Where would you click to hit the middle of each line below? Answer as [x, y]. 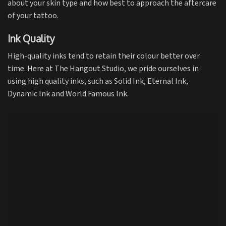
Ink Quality [31, 39]
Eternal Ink [167, 81]
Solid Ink [129, 81]
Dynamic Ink [30, 94]
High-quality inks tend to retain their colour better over [104, 56]
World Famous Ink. [97, 94]
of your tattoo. [33, 16]
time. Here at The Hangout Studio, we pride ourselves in [103, 69]
